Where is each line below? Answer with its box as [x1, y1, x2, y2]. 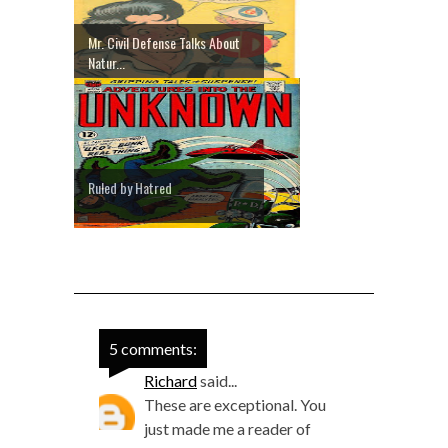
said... [197, 370, 237, 390]
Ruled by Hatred [88, 176, 172, 198]
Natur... [88, 51, 125, 73]
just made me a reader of [144, 418, 311, 438]
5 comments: [109, 338, 197, 358]
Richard [144, 370, 197, 390]
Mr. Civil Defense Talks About [88, 31, 240, 53]
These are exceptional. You [144, 394, 326, 414]
